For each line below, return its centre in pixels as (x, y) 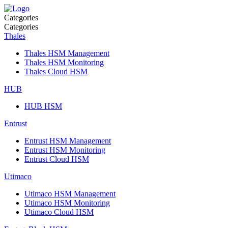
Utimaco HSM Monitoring (67, 203)
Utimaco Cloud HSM (59, 212)
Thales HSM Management (67, 53)
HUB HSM (43, 106)
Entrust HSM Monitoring (65, 150)
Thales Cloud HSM (56, 72)
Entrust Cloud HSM (57, 159)
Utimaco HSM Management (70, 194)
